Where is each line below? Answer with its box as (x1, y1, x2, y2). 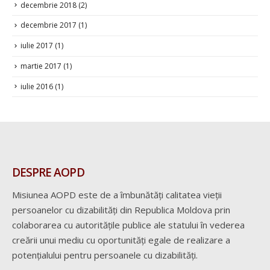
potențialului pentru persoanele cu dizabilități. (12, 246, 198, 259)
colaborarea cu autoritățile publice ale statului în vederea (12, 216, 245, 229)
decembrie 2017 (20, 17, 77, 28)
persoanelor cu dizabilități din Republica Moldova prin (12, 201, 230, 214)
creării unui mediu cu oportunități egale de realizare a (12, 231, 230, 244)
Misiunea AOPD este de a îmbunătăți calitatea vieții (12, 186, 222, 199)
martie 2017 (20, 58, 61, 69)
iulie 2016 (20, 79, 53, 90)
